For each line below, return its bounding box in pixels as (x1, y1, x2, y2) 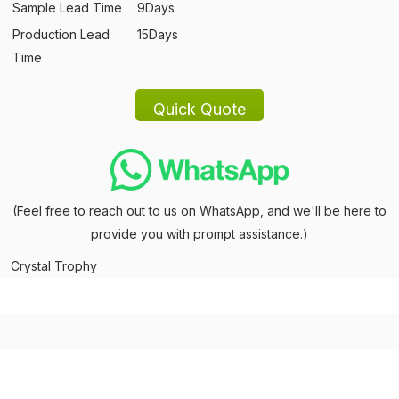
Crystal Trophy (11, 258, 97, 273)
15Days (137, 27, 178, 42)
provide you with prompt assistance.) (91, 226, 308, 241)
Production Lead (12, 27, 110, 42)
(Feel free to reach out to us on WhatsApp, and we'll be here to (12, 203, 387, 218)
